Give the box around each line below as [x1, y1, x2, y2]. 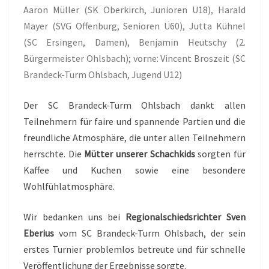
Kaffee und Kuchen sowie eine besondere [23, 164, 246, 177]
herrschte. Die [23, 148, 85, 160]
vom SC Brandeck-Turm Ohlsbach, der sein [54, 227, 246, 240]
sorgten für [195, 148, 246, 160]
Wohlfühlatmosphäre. [23, 180, 115, 193]
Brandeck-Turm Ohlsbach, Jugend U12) [23, 68, 182, 81]
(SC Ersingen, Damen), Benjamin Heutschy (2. [23, 36, 246, 49]
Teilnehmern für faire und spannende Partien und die [23, 115, 246, 128]
